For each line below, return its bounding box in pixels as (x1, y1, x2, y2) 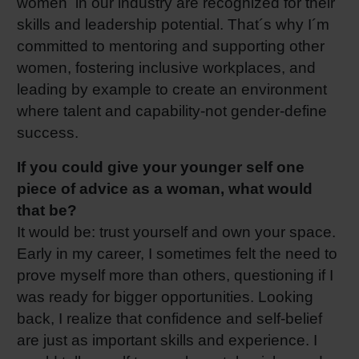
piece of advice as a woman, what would (17, 179, 313, 197)
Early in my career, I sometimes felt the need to (17, 244, 337, 262)
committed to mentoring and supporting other (17, 38, 325, 55)
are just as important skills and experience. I (17, 331, 317, 349)
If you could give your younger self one (17, 158, 305, 175)
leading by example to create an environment (17, 81, 327, 99)
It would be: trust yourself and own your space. (17, 223, 336, 240)
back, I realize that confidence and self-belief (17, 309, 322, 327)
